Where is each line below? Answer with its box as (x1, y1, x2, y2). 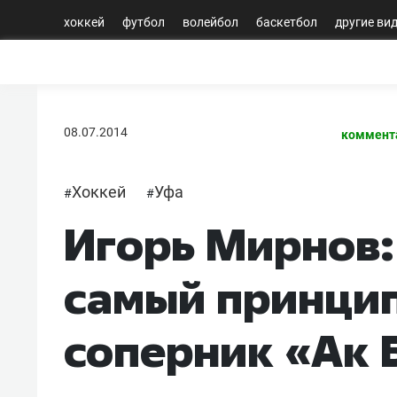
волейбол (183, 14, 238, 29)
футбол (122, 14, 165, 29)
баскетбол (256, 14, 317, 29)
